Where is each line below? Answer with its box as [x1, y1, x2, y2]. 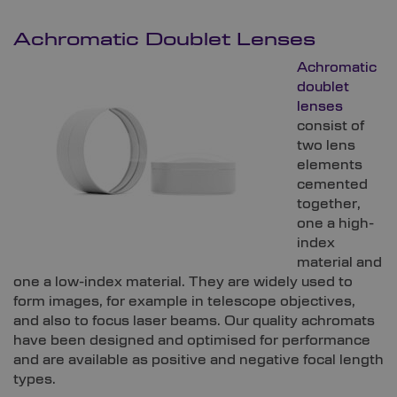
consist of [297, 119, 364, 134]
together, [297, 197, 361, 212]
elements [297, 158, 362, 173]
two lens [297, 138, 355, 153]
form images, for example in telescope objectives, [13, 294, 355, 309]
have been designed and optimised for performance [13, 333, 370, 348]
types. [13, 372, 56, 387]
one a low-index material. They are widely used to [13, 275, 353, 290]
